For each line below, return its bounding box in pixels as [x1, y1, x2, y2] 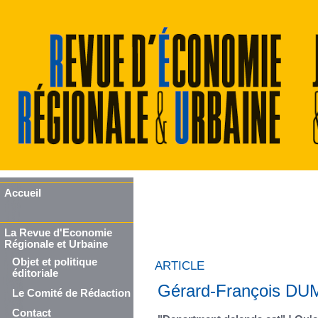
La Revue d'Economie [4, 227, 112, 238]
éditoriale [12, 268, 58, 279]
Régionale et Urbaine [4, 238, 108, 250]
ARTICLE [155, 258, 204, 273]
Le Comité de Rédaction [12, 287, 131, 299]
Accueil [4, 187, 41, 199]
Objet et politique [12, 256, 97, 268]
